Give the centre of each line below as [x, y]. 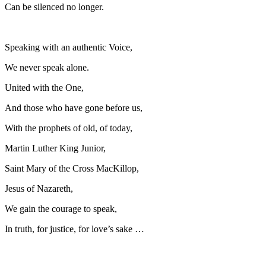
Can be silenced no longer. [54, 7]
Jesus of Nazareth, [39, 188]
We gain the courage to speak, [61, 208]
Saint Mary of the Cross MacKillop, [72, 168]
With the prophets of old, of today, [69, 128]
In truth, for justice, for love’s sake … [75, 229]
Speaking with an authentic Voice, [69, 47]
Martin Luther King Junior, [55, 148]
